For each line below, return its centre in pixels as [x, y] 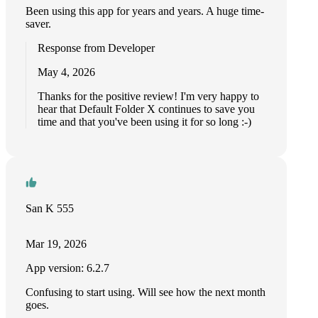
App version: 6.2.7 [67, 268]
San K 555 [50, 208]
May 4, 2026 [66, 72]
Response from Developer [96, 48]
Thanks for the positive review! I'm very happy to [148, 96]
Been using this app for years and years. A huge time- [145, 11]
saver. [38, 24]
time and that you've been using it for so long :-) [144, 122]
